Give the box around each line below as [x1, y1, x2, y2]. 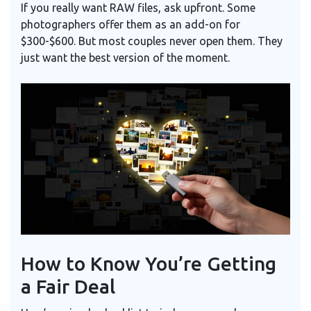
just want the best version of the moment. [21, 51, 230, 64]
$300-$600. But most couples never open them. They [21, 34, 283, 47]
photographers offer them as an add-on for [21, 17, 240, 31]
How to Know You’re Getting [21, 252, 276, 274]
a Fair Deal [21, 275, 115, 297]
